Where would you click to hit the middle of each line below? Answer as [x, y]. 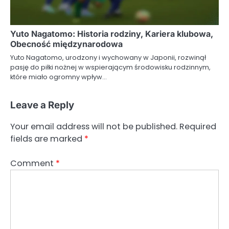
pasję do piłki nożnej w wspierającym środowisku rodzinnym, [110, 67]
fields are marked [47, 139]
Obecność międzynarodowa [66, 44]
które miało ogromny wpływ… [59, 77]
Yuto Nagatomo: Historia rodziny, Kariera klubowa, [112, 33]
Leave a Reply [42, 105]
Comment [33, 163]
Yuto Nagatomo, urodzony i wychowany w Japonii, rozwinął [108, 57]
